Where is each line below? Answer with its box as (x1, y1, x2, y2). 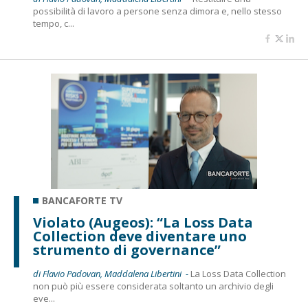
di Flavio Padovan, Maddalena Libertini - (33, 267, 190, 280)
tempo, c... (33, 17, 74, 30)
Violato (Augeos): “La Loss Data (33, 213, 253, 232)
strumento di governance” (33, 241, 221, 259)
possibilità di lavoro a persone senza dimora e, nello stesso (33, 5, 282, 17)
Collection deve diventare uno (33, 227, 247, 245)
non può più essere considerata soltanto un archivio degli (33, 280, 274, 292)
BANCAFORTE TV (42, 194, 122, 207)
